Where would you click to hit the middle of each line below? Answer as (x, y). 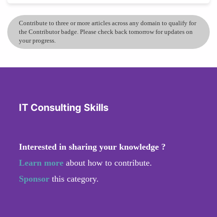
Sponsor (35, 178)
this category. (75, 178)
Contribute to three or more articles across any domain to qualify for (108, 23)
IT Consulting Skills (64, 107)
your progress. (37, 40)
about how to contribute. (108, 163)
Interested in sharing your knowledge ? (92, 147)
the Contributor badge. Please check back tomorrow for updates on (106, 31)
